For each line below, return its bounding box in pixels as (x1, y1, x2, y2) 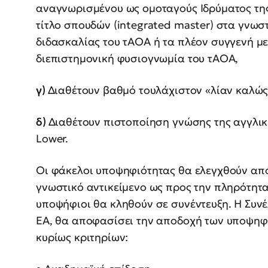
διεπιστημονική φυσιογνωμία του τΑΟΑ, (36, 51, 239, 66)
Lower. (36, 132, 69, 146)
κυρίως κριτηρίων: (36, 230, 129, 245)
